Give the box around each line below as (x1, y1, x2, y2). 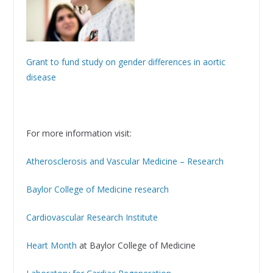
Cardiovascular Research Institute (26, 211, 158, 223)
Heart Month (26, 239, 77, 251)
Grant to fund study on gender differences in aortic (26, 55, 225, 68)
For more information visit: (26, 127, 132, 139)
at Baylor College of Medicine (76, 239, 196, 251)
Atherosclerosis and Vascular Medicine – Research (26, 155, 224, 167)
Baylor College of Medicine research (26, 183, 169, 195)
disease (26, 71, 56, 83)
